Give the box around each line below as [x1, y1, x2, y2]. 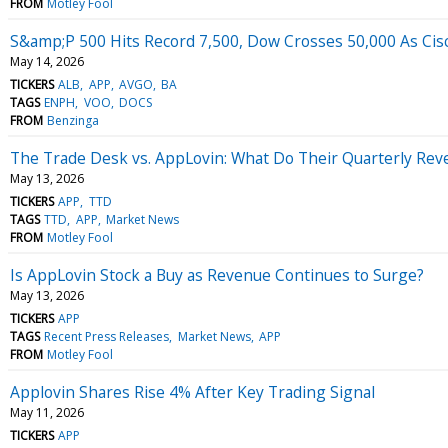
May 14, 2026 [10, 52, 84, 70]
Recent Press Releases [44, 327, 170, 345]
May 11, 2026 [10, 403, 84, 421]
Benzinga [47, 111, 100, 129]
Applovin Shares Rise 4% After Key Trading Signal [10, 380, 375, 403]
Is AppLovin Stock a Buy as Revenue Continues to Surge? [10, 263, 424, 286]
